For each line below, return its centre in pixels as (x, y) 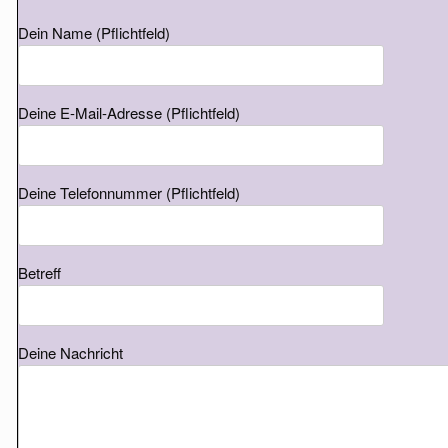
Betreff (40, 272)
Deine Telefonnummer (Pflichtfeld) (129, 192)
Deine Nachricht (71, 352)
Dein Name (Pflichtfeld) (94, 32)
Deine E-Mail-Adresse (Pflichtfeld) (129, 112)
